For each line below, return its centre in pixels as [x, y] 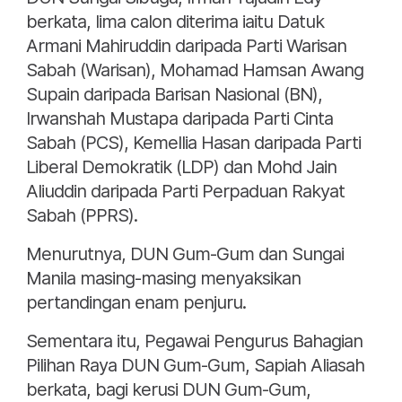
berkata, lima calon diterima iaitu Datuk [175, 22]
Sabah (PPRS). [82, 216]
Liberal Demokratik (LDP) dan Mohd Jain [181, 167]
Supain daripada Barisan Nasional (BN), [174, 95]
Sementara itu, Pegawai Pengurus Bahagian [194, 341]
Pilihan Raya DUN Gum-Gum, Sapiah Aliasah [195, 366]
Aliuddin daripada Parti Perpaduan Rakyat [185, 192]
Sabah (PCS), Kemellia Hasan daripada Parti [193, 143]
